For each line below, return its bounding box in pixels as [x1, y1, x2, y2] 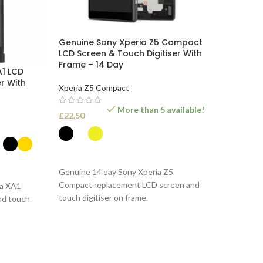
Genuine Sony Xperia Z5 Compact [58, 36, 203, 48]
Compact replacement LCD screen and [58, 179, 200, 190]
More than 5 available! [117, 104, 205, 114]
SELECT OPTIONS [65, 148, 131, 158]
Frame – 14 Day [58, 58, 123, 70]
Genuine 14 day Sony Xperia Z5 [58, 166, 173, 177]
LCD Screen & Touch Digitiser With [58, 47, 202, 59]
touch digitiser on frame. [58, 192, 148, 203]
